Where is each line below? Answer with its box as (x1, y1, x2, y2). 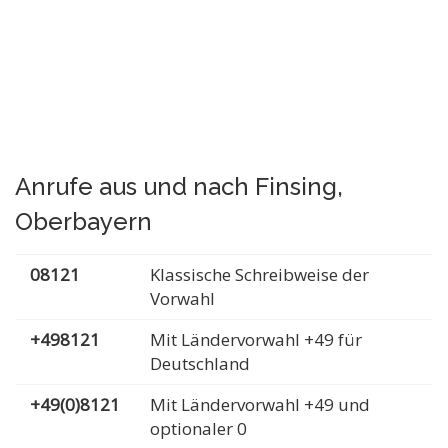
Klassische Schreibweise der (150, 263, 369, 286)
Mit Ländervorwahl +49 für (150, 328, 362, 351)
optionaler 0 (150, 417, 247, 440)
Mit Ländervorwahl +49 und (150, 393, 370, 416)
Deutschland (150, 352, 250, 375)
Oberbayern (15, 207, 152, 236)
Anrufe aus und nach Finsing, (15, 172, 343, 201)
